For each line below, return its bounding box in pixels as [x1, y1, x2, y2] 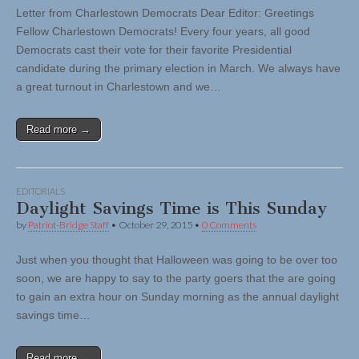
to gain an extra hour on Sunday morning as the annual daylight [16, 290, 339, 304]
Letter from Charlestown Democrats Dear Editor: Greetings [16, 6, 314, 20]
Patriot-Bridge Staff [28, 219, 109, 232]
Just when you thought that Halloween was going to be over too [16, 253, 337, 267]
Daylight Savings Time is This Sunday [16, 198, 327, 219]
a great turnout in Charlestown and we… [16, 80, 221, 94]
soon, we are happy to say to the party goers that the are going [16, 272, 336, 285]
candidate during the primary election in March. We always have [16, 62, 341, 75]
